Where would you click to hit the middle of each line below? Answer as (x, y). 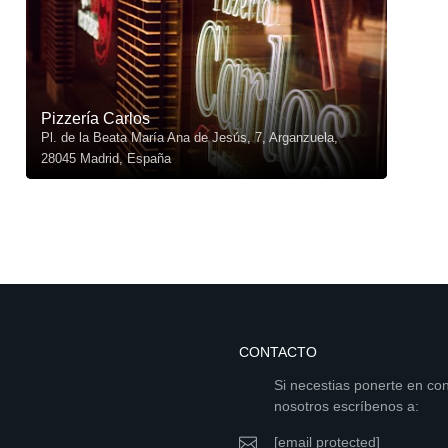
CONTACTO (278, 352)
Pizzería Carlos (95, 118)
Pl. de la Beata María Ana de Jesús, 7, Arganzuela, (189, 137)
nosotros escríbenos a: (346, 406)
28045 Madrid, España (105, 158)
